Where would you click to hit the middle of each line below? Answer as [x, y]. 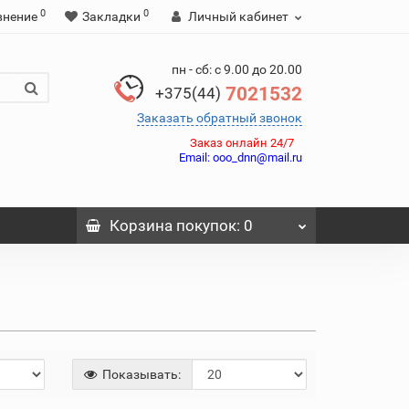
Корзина [141, 225]
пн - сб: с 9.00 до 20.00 [237, 69]
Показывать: [140, 374]
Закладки [111, 16]
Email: [194, 157]
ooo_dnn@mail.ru [256, 157]
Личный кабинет [238, 16]
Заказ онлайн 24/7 [246, 143]
